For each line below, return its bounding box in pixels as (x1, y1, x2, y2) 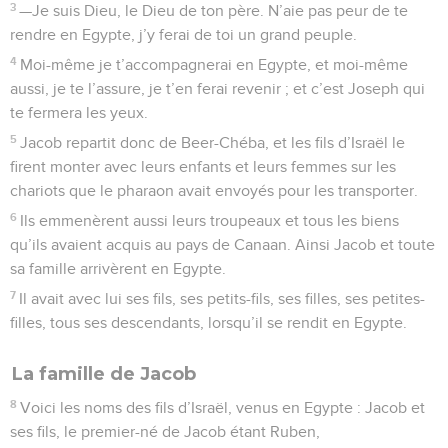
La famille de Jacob (12, 362, 196, 385)
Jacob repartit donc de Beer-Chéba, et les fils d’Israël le (20, 134, 406, 151)
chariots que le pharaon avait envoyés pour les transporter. (10, 182, 418, 199)
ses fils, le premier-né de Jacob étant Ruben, (10, 423, 320, 440)
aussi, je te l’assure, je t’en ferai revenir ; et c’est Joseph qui (10, 80, 425, 97)
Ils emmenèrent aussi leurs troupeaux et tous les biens (20, 212, 400, 229)
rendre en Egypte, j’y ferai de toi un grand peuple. (10, 26, 357, 43)
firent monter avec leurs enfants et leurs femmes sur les (10, 158, 396, 175)
